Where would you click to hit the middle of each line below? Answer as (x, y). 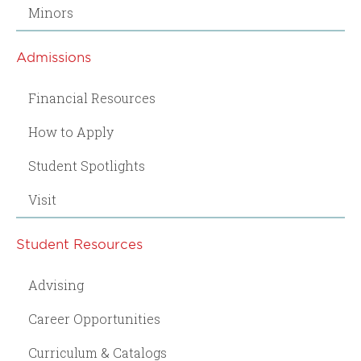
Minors (51, 12)
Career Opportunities (94, 318)
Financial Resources (92, 98)
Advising (56, 284)
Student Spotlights (87, 165)
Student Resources (79, 243)
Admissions (54, 56)
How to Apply (71, 131)
